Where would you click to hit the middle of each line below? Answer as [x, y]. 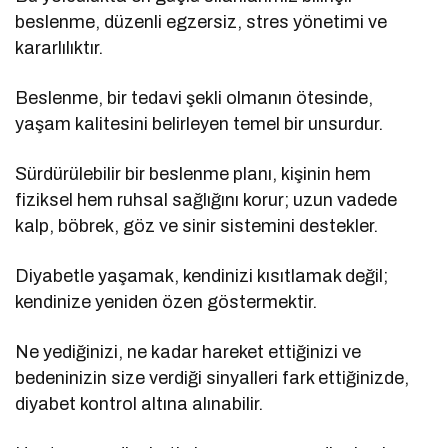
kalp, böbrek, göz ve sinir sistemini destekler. [197, 225]
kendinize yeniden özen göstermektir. [166, 301]
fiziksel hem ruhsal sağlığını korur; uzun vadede [206, 199]
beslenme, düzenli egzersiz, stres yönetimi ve [201, 21]
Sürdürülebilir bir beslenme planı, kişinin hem [193, 173]
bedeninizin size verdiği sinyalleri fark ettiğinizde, [212, 377]
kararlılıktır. [59, 47]
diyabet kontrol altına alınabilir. [139, 403]
